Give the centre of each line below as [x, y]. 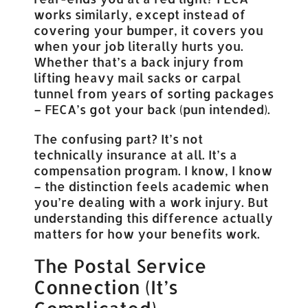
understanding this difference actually [154, 218]
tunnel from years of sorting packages [154, 93]
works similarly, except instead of [140, 14]
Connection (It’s [106, 287]
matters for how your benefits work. [147, 234]
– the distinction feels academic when [152, 186]
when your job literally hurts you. [139, 46]
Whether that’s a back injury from [139, 62]
